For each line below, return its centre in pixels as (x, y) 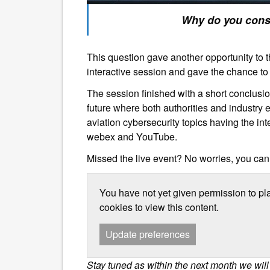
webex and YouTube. (132, 136)
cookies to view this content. (159, 207)
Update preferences (148, 234)
